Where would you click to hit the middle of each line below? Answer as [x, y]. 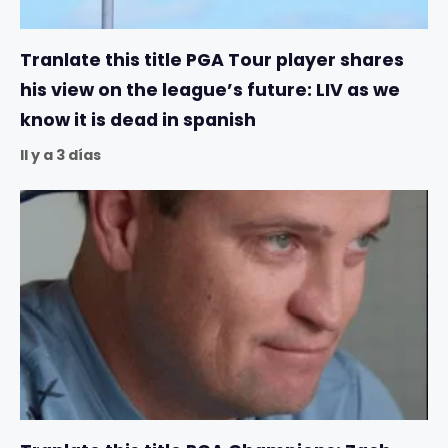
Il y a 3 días [60, 154]
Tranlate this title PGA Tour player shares [212, 59]
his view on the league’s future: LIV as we [210, 89]
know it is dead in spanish [138, 119]
